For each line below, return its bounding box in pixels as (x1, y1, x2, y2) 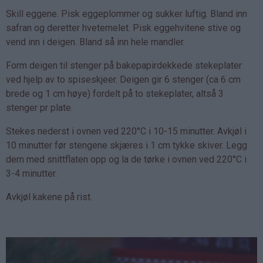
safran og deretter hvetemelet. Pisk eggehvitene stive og (6, 22, 241, 34)
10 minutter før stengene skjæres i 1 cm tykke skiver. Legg (6, 140, 247, 151)
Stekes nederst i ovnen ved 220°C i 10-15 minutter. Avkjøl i (6, 126, 247, 137)
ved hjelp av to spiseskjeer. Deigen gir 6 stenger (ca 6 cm (6, 74, 241, 86)
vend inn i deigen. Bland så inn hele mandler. (6, 36, 185, 48)
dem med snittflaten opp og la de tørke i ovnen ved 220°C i (6, 154, 247, 166)
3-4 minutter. (6, 168, 57, 180)
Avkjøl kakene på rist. (6, 191, 92, 203)
